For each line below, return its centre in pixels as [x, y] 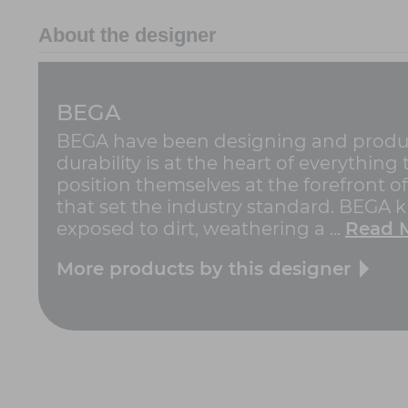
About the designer [127, 36]
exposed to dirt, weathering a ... [201, 229]
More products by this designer [204, 269]
